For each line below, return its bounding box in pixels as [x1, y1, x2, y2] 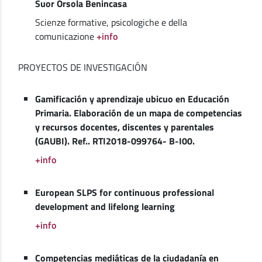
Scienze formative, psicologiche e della [35, 15, 187, 29]
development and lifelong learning [35, 199, 175, 213]
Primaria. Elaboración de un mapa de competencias [35, 105, 242, 120]
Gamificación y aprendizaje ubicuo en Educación [35, 91, 229, 106]
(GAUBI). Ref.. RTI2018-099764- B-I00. [35, 133, 195, 148]
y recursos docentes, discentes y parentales [35, 119, 214, 134]
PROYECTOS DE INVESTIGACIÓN [18, 60, 147, 74]
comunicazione [35, 29, 96, 43]
